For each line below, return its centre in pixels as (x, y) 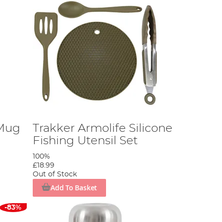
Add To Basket (74, 187)
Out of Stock (55, 174)
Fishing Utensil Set (85, 140)
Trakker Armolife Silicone (103, 128)
